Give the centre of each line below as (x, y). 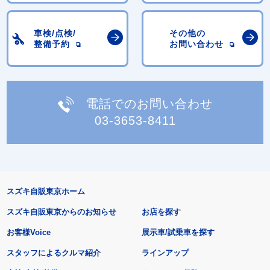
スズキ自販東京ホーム (46, 192)
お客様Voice (28, 233)
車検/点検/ (55, 33)
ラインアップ (165, 253)
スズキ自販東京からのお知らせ (61, 212)
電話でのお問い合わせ (149, 103)
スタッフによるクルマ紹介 (53, 253)
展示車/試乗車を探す (178, 233)
